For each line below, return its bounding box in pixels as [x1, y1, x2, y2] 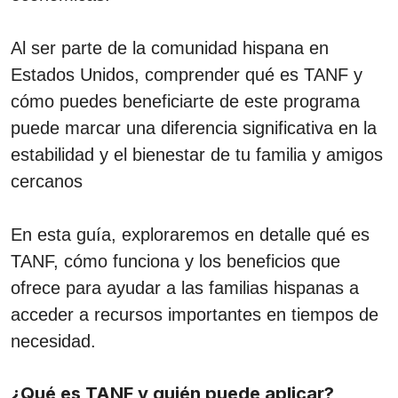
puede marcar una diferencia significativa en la [11, 118, 377, 138]
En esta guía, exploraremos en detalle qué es [11, 225, 370, 244]
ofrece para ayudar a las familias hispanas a [11, 278, 359, 298]
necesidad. [11, 331, 96, 351]
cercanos [11, 171, 83, 191]
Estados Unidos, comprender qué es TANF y [11, 65, 362, 84]
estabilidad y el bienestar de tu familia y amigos [11, 145, 383, 164]
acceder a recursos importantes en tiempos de [11, 305, 378, 324]
